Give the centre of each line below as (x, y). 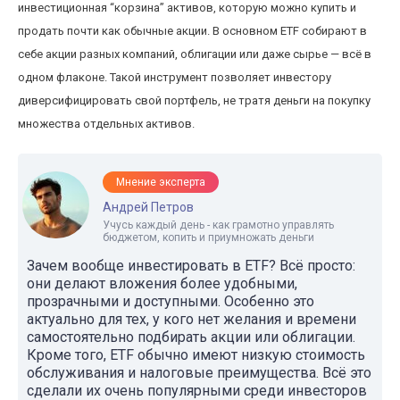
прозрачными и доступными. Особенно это (171, 301)
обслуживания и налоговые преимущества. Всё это (199, 373)
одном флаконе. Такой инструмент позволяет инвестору (175, 77)
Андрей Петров (148, 207)
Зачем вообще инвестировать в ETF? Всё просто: (191, 266)
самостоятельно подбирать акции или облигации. (191, 337)
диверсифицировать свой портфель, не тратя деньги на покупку (194, 100)
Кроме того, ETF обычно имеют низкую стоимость (196, 355)
